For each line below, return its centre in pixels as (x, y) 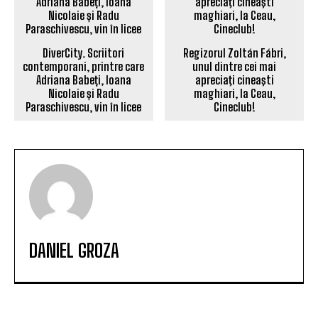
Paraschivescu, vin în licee (84, 107)
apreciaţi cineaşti (234, 80)
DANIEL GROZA (74, 251)
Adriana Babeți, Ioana (83, 80)
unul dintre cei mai (235, 67)
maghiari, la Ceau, (234, 94)
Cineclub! (234, 107)
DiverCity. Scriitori (84, 53)
